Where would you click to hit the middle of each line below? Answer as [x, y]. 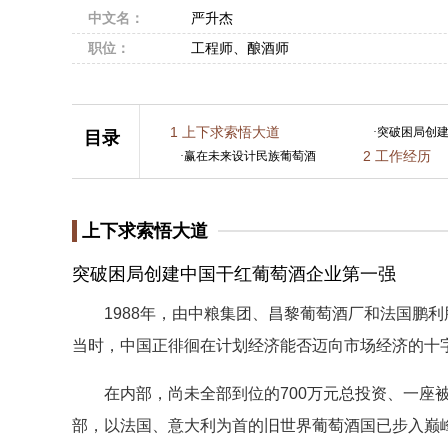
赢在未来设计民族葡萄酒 [250, 156]
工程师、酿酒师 [240, 48]
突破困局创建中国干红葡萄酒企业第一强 [234, 274]
